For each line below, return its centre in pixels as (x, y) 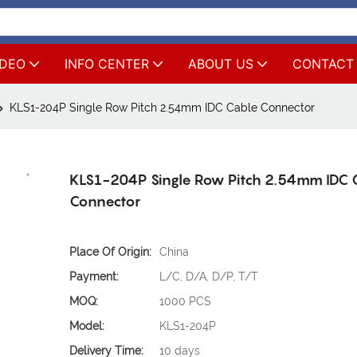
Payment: (94, 277)
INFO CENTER (107, 64)
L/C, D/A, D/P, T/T (209, 277)
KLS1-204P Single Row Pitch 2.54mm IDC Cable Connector (162, 108)
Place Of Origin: (111, 252)
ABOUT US (221, 64)
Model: (87, 326)
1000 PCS (186, 302)
